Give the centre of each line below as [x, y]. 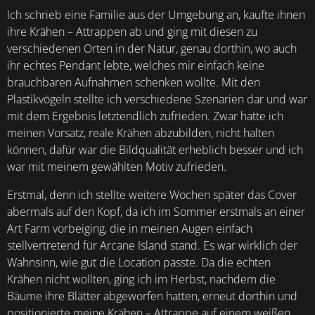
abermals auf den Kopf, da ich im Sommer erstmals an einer [156, 212]
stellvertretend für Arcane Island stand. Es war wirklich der [152, 245]
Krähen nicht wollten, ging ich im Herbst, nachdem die [141, 279]
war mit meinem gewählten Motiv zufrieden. [117, 167]
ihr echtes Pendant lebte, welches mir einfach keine [136, 65]
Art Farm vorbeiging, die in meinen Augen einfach [130, 229]
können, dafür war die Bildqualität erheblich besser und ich [155, 150]
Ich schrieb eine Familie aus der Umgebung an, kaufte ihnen [156, 15]
